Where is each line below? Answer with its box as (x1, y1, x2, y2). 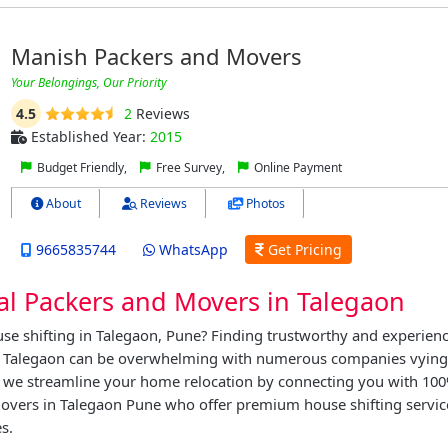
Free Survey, (152, 158, 228, 176)
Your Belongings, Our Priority (10, 73, 167, 91)
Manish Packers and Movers (10, 40, 302, 71)
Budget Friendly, (33, 158, 130, 176)
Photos (242, 194, 285, 212)
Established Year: (26, 126, 150, 146)
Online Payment (250, 158, 342, 176)
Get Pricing (263, 240, 342, 260)
